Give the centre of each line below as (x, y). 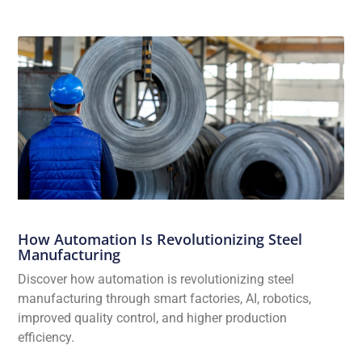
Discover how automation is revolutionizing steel (156, 279)
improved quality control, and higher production (153, 318)
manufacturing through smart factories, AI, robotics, (165, 298)
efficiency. (46, 337)
